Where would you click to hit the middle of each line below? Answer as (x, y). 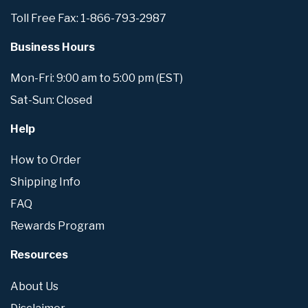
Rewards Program (57, 226)
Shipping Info (45, 182)
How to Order (46, 160)
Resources (39, 255)
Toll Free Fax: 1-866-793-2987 (88, 18)
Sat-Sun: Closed (51, 100)
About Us (34, 286)
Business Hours (53, 47)
